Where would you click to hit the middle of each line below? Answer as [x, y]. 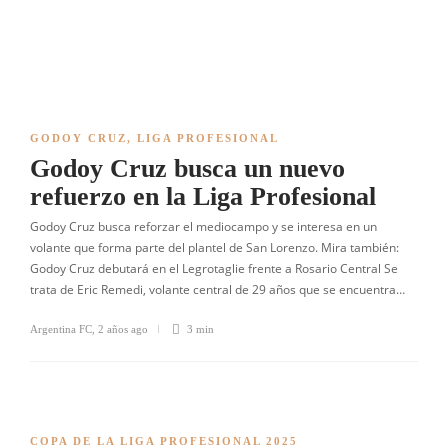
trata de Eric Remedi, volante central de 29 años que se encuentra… [217, 289]
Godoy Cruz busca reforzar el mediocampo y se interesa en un [203, 226]
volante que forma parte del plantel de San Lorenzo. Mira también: [214, 247]
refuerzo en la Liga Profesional [203, 196]
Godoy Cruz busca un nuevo [187, 168]
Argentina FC [61, 329]
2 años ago [123, 329]
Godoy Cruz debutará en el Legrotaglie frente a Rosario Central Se [214, 268]
